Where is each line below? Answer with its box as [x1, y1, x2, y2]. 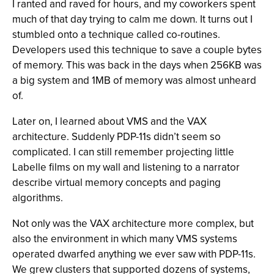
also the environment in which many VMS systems [12, 231, 237, 246]
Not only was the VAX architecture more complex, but [12, 216, 254, 231]
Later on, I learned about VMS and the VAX [12, 114, 207, 129]
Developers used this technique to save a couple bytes [12, 42, 262, 57]
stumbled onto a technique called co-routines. [12, 27, 220, 42]
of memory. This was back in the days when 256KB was [12, 57, 262, 73]
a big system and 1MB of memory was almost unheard [12, 73, 256, 88]
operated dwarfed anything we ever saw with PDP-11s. [12, 246, 256, 262]
